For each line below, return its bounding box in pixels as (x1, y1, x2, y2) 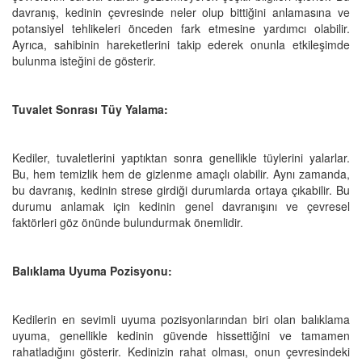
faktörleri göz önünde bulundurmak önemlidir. (12, 213, 243, 230)
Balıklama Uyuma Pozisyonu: (12, 262, 172, 279)
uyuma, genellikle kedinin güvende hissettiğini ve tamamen (12, 326, 350, 343)
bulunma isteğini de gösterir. (12, 52, 156, 69)
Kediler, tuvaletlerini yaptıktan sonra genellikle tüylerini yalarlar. (12, 149, 350, 166)
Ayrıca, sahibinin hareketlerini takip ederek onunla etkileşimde (12, 36, 350, 53)
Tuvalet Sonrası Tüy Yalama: (12, 100, 168, 117)
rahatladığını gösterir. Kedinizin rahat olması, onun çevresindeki (12, 343, 350, 360)
